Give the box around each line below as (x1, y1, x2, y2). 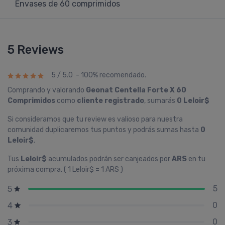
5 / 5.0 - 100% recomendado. (51, 71, 146, 80)
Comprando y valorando (8, 86, 86, 94)
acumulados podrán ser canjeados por (47, 155, 172, 163)
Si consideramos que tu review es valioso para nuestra (8, 115, 183, 124)
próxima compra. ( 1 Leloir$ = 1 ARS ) (8, 165, 123, 174)
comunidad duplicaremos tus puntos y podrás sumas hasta (8, 126, 200, 134)
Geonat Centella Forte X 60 (86, 86, 186, 94)
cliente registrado (77, 96, 144, 105)
